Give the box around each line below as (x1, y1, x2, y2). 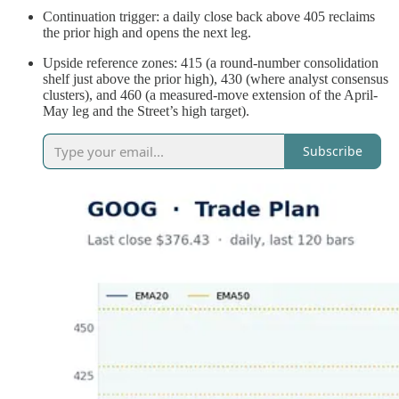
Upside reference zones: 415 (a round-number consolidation (43, 54, 379, 70)
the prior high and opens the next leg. (43, 24, 251, 40)
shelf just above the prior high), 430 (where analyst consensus (43, 70, 388, 86)
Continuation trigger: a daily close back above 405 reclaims (43, 8, 375, 24)
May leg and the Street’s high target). (43, 102, 249, 118)
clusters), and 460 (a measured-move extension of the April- (43, 86, 378, 102)
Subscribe (303, 142, 362, 160)
